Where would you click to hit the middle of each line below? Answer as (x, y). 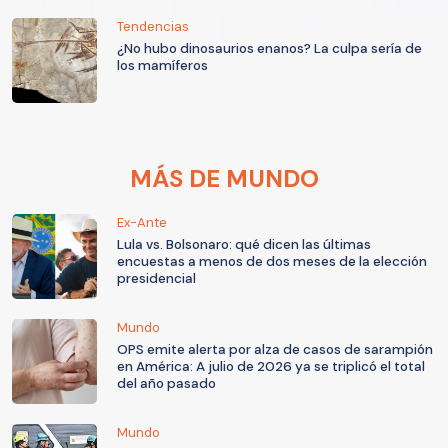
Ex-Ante (142, 223)
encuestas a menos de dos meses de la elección (272, 262)
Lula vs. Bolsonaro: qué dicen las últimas (244, 245)
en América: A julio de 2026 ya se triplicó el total (271, 367)
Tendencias (153, 27)
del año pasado (166, 384)
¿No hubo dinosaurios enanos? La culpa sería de (269, 49)
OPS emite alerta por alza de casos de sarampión (275, 350)
